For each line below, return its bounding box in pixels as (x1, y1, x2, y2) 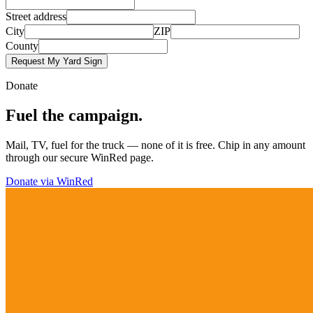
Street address (6, 10, 66, 23)
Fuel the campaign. (6, 105, 143, 124)
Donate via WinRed (6, 175, 93, 187)
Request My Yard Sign (11, 56, 102, 67)
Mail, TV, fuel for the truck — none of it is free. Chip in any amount (6, 138, 305, 151)
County (6, 40, 38, 52)
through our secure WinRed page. (6, 151, 154, 163)
